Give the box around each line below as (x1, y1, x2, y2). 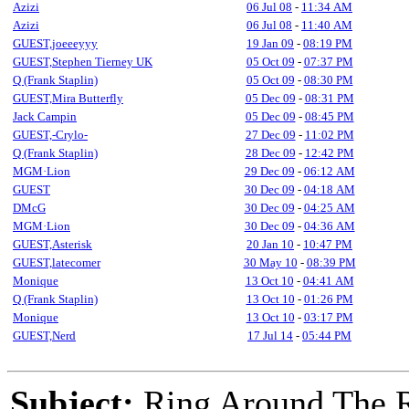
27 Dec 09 (245, 128, 296, 142)
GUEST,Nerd (13, 329, 76, 342)
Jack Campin (13, 110, 77, 123)
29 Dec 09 (244, 164, 295, 178)
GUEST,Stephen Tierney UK (13, 55, 152, 68)
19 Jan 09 (246, 37, 294, 50)
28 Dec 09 (245, 146, 296, 160)
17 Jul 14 (247, 329, 293, 342)
